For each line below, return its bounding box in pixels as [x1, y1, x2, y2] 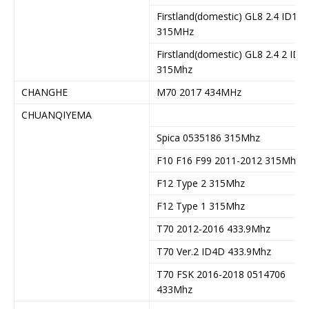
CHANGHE [21, 85, 68, 99]
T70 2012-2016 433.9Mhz [157, 221, 270, 235]
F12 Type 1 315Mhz [157, 199, 245, 212]
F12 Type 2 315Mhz [157, 176, 245, 190]
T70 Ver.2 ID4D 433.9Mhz [157, 244, 271, 258]
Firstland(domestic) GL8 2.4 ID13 [157, 9, 303, 23]
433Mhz [157, 282, 192, 296]
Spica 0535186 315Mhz [157, 130, 260, 144]
